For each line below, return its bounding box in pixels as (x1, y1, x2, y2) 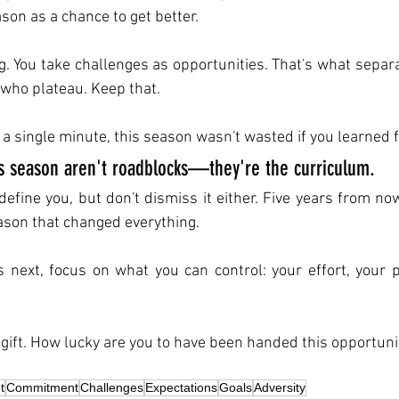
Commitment (6, 380, 78, 395)
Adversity (254, 380, 305, 395)
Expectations (145, 380, 217, 395)
